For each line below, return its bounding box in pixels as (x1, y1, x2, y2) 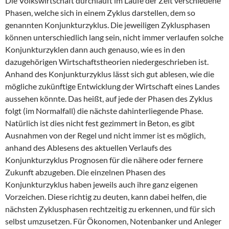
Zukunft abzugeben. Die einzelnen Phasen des (5, 167, 166, 177)
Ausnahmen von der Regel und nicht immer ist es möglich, (5, 130, 205, 141)
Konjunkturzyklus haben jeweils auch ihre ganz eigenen (5, 179, 198, 190)
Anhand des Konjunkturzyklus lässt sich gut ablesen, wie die (5, 69, 214, 79)
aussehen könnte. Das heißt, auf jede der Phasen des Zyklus (5, 94, 213, 104)
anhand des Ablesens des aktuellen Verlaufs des (5, 143, 172, 153)
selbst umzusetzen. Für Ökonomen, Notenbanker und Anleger (5, 216, 221, 226)
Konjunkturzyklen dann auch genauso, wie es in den (5, 44, 185, 55)
